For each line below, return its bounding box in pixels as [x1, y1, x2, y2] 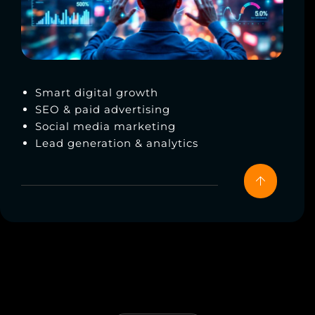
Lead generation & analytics [35, 136, 198, 150]
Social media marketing [35, 120, 176, 134]
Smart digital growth [35, 86, 162, 100]
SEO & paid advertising [35, 103, 170, 117]
